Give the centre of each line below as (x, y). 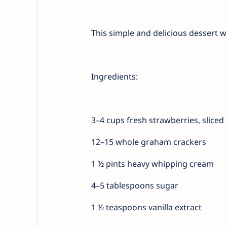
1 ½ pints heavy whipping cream (152, 164)
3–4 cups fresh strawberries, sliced (157, 120)
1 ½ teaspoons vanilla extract (146, 207)
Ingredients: (114, 77)
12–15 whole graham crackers (148, 142)
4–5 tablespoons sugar (135, 185)
